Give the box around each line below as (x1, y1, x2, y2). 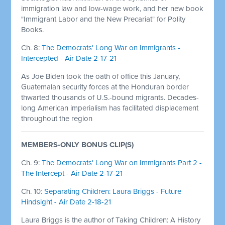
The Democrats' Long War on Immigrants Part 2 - (42, 158, 202, 167)
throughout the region (21, 114, 93, 123)
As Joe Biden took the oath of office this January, (21, 71, 180, 81)
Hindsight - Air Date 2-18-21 (21, 197, 111, 206)
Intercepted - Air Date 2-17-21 (21, 53, 117, 63)
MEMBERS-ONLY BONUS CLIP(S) (21, 140, 134, 149)
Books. (21, 25, 44, 34)
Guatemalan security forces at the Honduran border (21, 82, 189, 91)
